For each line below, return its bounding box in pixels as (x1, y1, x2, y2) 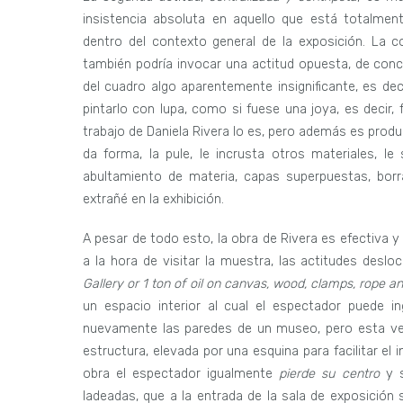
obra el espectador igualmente (83, 366, 280, 382)
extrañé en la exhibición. (83, 192, 224, 208)
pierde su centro (279, 366, 380, 382)
